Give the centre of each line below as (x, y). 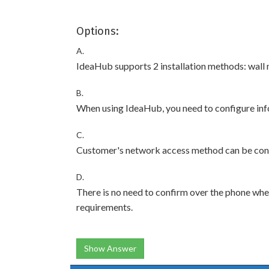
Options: (98, 31)
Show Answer (110, 248)
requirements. (104, 207)
